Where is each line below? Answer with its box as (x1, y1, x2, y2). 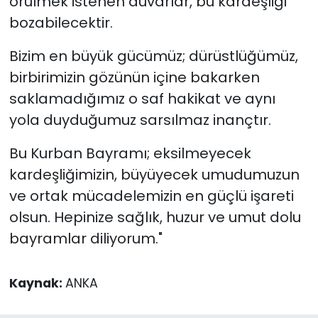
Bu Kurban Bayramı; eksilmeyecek (9, 143, 251, 164)
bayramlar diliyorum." (9, 229, 163, 249)
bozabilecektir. (9, 13, 113, 33)
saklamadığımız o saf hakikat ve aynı (9, 89, 275, 109)
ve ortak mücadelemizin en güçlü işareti (9, 186, 294, 207)
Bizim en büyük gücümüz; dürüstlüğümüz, (9, 46, 298, 67)
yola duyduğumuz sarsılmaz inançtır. (9, 110, 271, 131)
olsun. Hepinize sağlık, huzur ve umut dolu (9, 207, 301, 228)
